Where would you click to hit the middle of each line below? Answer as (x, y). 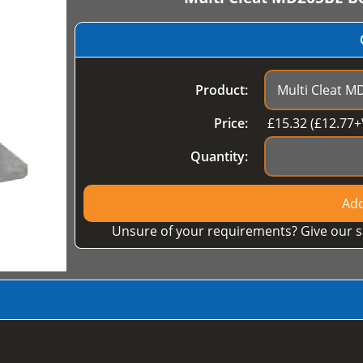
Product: (221, 90)
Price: (231, 124)
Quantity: (219, 157)
